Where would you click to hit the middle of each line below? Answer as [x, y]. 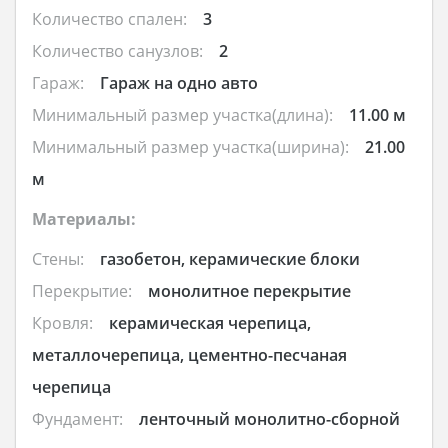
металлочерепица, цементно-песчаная [189, 355]
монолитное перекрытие [249, 291]
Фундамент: [77, 419]
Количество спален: [109, 19]
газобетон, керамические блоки [230, 259]
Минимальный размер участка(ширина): [190, 147]
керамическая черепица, [210, 323]
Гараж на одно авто [179, 83]
